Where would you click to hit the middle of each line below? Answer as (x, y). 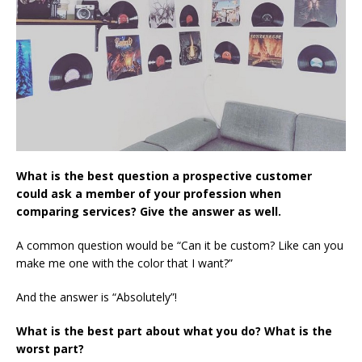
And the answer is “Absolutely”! (97, 297)
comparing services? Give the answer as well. (149, 212)
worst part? (50, 349)
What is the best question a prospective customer (164, 176)
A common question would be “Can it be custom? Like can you (180, 246)
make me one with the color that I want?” (124, 263)
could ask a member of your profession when (149, 194)
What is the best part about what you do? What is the (174, 331)
